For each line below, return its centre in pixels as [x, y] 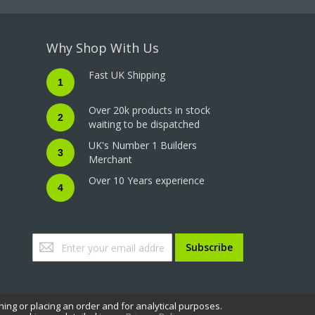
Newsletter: [58, 296]
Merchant [111, 159]
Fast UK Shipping [127, 75]
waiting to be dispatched [144, 124]
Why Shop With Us [103, 48]
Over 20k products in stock [150, 110]
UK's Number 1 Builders [143, 145]
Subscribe [209, 247]
